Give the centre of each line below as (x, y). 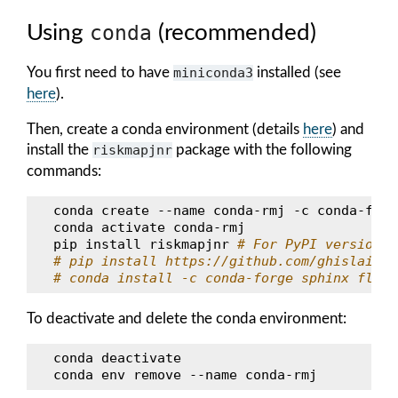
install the (60, 149)
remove (157, 374)
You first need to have (100, 72)
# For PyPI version (309, 244)
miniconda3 (213, 72)
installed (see (297, 72)
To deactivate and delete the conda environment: (187, 318)
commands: (64, 171)
